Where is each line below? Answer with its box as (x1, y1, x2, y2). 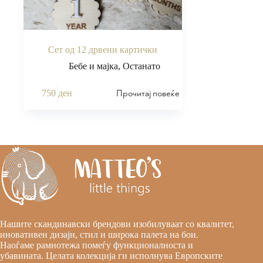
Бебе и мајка (68, 60, 118, 71)
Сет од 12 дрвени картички (48, 44, 157, 55)
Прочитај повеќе (116, 87, 180, 99)
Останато (122, 60, 160, 71)
